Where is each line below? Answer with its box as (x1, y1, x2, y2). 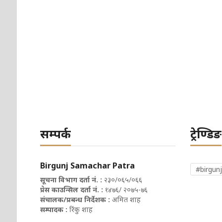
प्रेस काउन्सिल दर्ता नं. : (40, 185, 103, 195)
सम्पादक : (40, 205, 69, 215)
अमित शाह (111, 195, 141, 205)
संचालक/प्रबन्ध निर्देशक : (40, 195, 112, 205)
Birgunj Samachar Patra (40, 160, 135, 171)
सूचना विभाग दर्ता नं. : (40, 175, 102, 185)
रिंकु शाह (69, 205, 93, 215)
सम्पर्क (40, 125, 71, 142)
